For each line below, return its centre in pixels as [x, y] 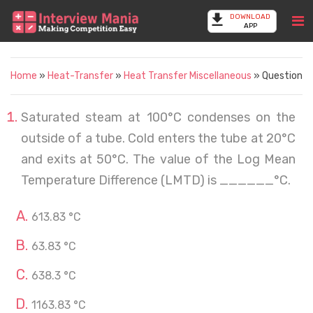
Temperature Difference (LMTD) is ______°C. [156, 180]
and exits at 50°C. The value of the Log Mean [158, 159]
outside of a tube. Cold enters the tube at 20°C [158, 138]
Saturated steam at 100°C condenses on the [158, 117]
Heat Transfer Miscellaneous [188, 76]
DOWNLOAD [250, 17]
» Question [277, 76]
